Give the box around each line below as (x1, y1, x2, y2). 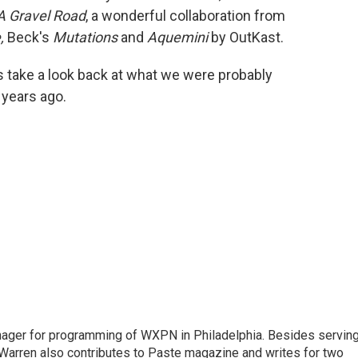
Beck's (4, 28, 53, 46)
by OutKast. (208, 28, 284, 46)
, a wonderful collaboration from (86, 6, 285, 24)
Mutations (53, 28, 117, 46)
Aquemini (147, 28, 208, 46)
